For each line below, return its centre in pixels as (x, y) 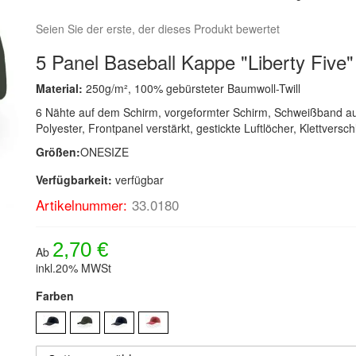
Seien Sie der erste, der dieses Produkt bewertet (158, 29)
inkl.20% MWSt (74, 268)
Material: (61, 88)
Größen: (58, 152)
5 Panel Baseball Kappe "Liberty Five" (195, 62)
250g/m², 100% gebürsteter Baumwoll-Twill (193, 88)
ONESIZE (105, 152)
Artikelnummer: (82, 205)
